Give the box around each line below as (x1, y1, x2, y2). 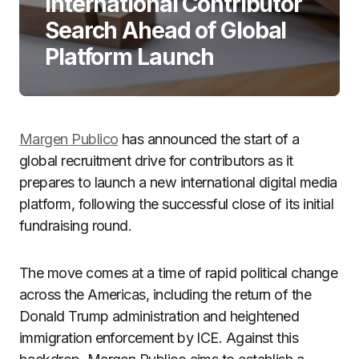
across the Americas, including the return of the (19, 286, 312, 303)
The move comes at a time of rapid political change (19, 264, 337, 281)
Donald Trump (19, 308, 109, 325)
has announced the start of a (118, 131, 300, 147)
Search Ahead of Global (45, 17, 287, 44)
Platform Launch (45, 43, 215, 71)
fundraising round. (19, 217, 132, 234)
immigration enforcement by (19, 329, 197, 346)
